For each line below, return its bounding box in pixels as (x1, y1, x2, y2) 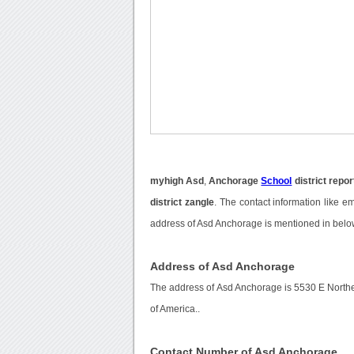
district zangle (150, 198, 214, 208)
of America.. (150, 304, 201, 314)
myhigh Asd (150, 176, 205, 186)
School (261, 176, 292, 186)
